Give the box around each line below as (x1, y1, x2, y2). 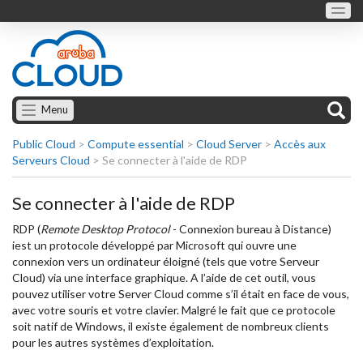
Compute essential (88, 137, 184, 151)
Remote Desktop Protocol (41, 222, 170, 236)
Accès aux (274, 137, 326, 151)
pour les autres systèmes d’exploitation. (12, 335, 214, 349)
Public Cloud (12, 137, 75, 151)
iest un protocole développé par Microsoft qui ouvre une (12, 238, 297, 252)
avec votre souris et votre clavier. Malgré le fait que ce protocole (12, 303, 335, 317)
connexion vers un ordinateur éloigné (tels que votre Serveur (12, 254, 319, 268)
